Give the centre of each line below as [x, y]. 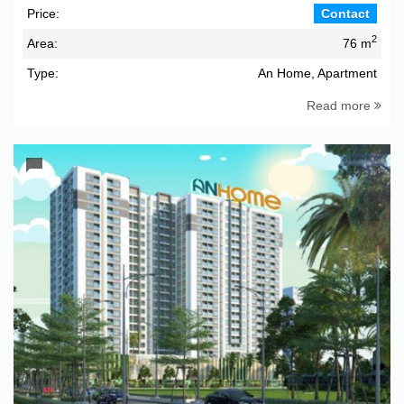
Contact [345, 13]
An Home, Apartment [317, 73]
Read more [340, 105]
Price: [43, 13]
